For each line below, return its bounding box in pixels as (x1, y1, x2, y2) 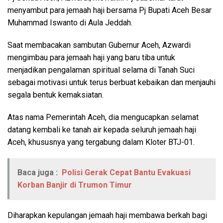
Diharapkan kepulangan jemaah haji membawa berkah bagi (7, 210, 207, 220)
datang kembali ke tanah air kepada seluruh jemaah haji (7, 124, 196, 134)
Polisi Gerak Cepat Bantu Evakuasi (62, 167, 191, 177)
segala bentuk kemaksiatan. (7, 90, 104, 100)
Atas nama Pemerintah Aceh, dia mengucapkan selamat (7, 112, 199, 122)
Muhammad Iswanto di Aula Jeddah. (7, 17, 132, 27)
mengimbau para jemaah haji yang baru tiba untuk (7, 52, 175, 62)
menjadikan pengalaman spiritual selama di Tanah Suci (7, 65, 195, 75)
